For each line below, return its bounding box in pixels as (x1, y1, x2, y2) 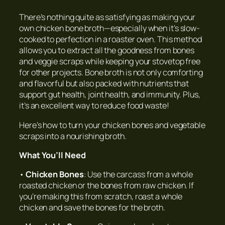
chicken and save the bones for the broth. (19, 202, 165, 213)
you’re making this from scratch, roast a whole (19, 191, 183, 202)
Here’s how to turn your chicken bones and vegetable (19, 119, 205, 131)
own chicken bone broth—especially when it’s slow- (19, 23, 200, 34)
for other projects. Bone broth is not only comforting (19, 67, 203, 78)
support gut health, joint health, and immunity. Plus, (19, 89, 200, 100)
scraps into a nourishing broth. (19, 130, 127, 142)
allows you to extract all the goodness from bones (19, 45, 195, 56)
